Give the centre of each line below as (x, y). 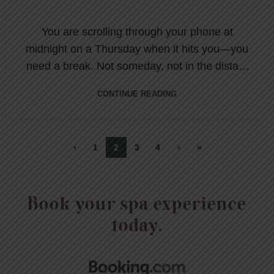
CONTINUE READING (137, 94)
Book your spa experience (137, 205)
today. (137, 226)
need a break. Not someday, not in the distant (137, 66)
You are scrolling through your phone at (137, 31)
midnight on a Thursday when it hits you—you (137, 49)
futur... (137, 83)
